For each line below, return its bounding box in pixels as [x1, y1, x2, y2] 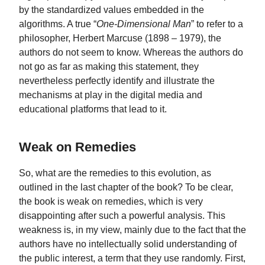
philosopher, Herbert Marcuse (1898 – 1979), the [19, 32, 221, 43]
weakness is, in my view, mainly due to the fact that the [19, 224, 246, 235]
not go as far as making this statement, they [19, 60, 199, 72]
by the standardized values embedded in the [19, 4, 204, 15]
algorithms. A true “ [19, 18, 96, 29]
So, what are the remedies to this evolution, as [19, 167, 211, 178]
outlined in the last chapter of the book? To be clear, [19, 181, 233, 192]
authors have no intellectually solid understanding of [19, 238, 237, 249]
